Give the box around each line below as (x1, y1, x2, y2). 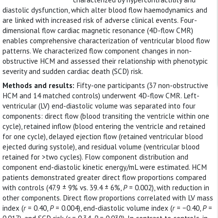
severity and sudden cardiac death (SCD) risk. (2, 67, 143, 76)
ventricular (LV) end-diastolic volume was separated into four (2, 101, 196, 110)
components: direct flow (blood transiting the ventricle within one (2, 111, 209, 121)
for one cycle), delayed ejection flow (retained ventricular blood (2, 131, 203, 141)
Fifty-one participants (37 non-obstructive (76, 80, 208, 90)
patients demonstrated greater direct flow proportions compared (2, 172, 206, 182)
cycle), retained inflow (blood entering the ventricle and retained (2, 121, 205, 131)
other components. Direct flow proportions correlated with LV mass (2, 193, 213, 202)
